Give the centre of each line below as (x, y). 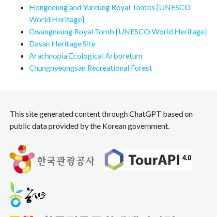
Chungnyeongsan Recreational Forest (91, 67)
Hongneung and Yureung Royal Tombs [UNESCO (110, 7)
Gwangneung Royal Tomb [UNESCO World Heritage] (118, 31)
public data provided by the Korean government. (90, 125)
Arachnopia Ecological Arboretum (86, 55)
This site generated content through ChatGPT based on (101, 113)
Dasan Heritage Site (62, 43)
